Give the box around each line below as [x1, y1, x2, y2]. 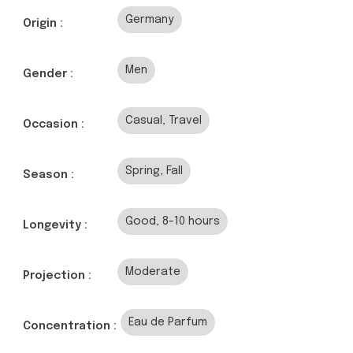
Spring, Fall [125, 165, 183, 177]
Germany [125, 14, 174, 26]
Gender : [23, 69, 73, 80]
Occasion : [23, 119, 84, 131]
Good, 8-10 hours [125, 216, 220, 228]
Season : [23, 169, 74, 181]
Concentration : [23, 321, 117, 333]
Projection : [23, 270, 91, 282]
